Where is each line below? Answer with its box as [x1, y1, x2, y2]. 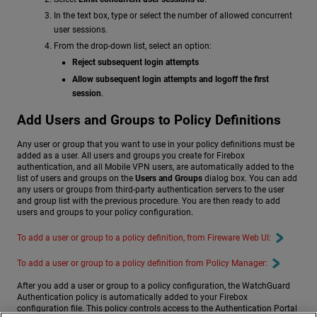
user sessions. [54, 25, 108, 35]
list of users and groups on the [17, 173, 135, 184]
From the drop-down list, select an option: [54, 41, 212, 52]
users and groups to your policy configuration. [17, 207, 193, 218]
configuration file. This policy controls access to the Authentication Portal [17, 304, 297, 314]
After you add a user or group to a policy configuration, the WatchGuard [17, 281, 290, 292]
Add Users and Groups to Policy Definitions [17, 111, 284, 128]
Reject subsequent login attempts [71, 57, 199, 68]
